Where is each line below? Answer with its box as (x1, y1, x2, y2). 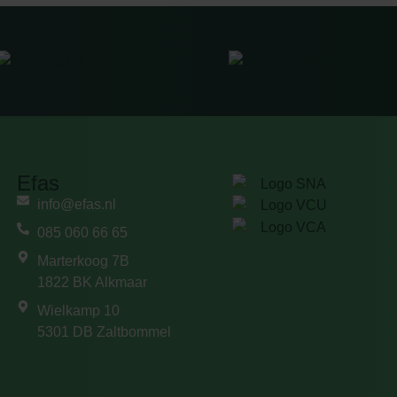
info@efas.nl (36, 196, 116, 212)
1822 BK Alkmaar (36, 274, 147, 290)
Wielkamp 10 (36, 302, 120, 318)
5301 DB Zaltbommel (36, 323, 171, 339)
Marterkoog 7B (36, 253, 129, 269)
